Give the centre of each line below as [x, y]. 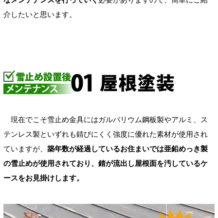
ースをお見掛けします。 [44, 178]
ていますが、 [25, 149]
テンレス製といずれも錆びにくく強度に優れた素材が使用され [106, 134]
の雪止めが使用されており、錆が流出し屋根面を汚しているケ [106, 163]
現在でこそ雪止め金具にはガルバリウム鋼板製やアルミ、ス [106, 120]
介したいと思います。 [40, 15]
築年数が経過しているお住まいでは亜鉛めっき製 [127, 149]
